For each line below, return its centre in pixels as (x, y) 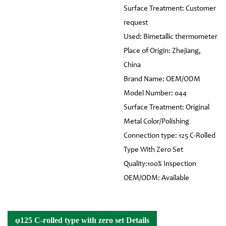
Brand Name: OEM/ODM (162, 80)
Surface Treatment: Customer (169, 9)
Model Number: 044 (155, 94)
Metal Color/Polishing (156, 122)
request (135, 23)
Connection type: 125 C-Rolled (169, 136)
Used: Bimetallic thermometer (170, 37)
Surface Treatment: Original (166, 108)
